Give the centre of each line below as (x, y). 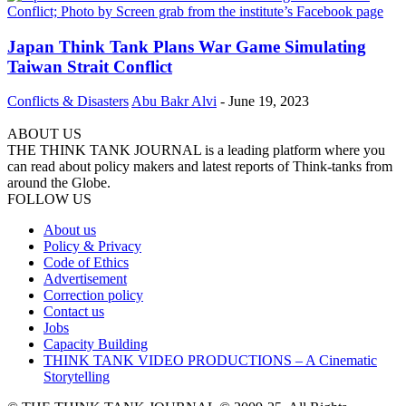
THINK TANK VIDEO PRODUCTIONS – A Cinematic (210, 361)
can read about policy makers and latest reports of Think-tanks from (200, 167)
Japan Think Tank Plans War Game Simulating (187, 46)
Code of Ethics (86, 263)
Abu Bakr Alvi (174, 101)
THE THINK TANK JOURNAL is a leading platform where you (196, 150)
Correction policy (93, 295)
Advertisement (85, 279)
